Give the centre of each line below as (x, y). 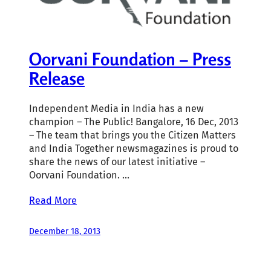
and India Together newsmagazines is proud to (134, 149)
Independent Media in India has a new (116, 109)
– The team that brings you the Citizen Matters (132, 135)
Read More (53, 200)
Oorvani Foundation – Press (130, 59)
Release (57, 78)
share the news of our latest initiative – (117, 162)
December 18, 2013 (65, 231)
